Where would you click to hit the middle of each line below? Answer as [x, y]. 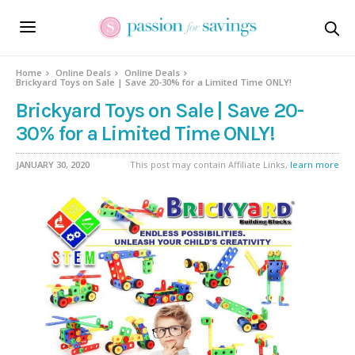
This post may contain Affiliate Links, [210, 164]
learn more [315, 164]
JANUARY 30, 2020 [53, 164]
